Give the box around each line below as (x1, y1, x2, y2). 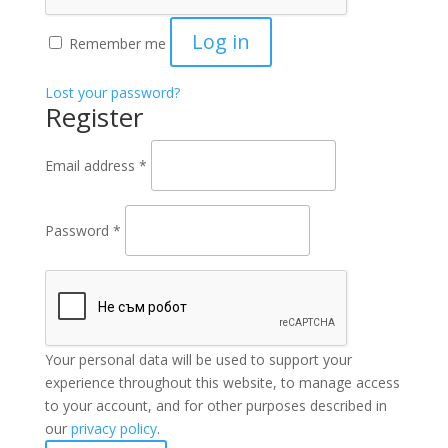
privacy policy (70, 419, 157, 438)
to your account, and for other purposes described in (44, 396, 387, 415)
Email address (44, 156, 139, 175)
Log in (191, 28, 250, 55)
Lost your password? (44, 83, 180, 102)
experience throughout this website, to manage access (44, 373, 400, 392)
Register (44, 99, 143, 135)
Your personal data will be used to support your (44, 350, 352, 369)
